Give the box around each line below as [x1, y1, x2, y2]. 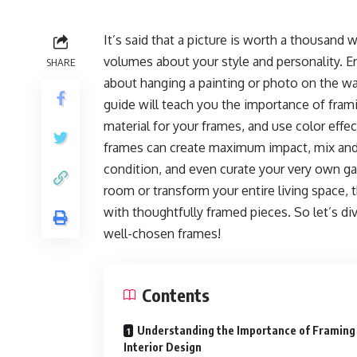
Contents [142, 284, 210, 307]
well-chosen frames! [104, 226, 221, 242]
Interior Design [124, 340, 202, 355]
